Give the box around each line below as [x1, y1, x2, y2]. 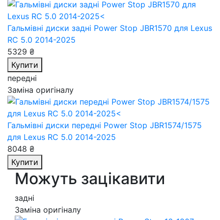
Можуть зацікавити [15, 169, 165, 188]
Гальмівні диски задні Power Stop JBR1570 [7, 23, 174, 33]
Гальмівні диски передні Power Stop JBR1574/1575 [7, 120, 202, 130]
